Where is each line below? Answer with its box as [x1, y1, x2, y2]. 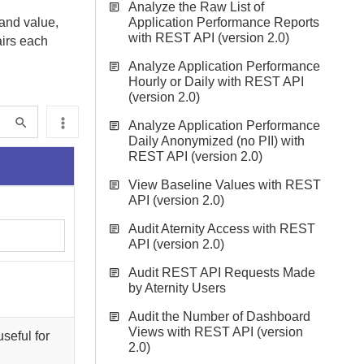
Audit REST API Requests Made [128, 266, 315, 279]
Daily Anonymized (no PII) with [128, 134, 305, 148]
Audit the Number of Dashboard [128, 310, 310, 323]
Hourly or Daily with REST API [128, 75, 304, 89]
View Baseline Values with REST [128, 178, 321, 192]
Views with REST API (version [128, 325, 303, 339]
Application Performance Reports [128, 15, 319, 29]
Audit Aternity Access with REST [128, 222, 315, 236]
